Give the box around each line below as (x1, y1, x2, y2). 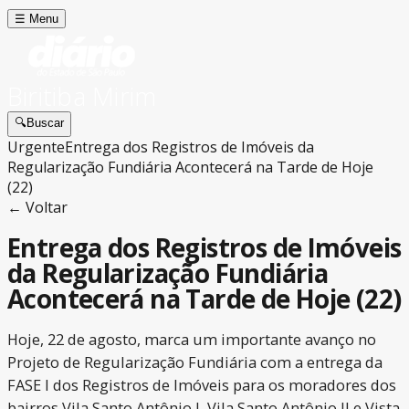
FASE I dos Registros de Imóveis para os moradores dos (7, 374, 396, 396)
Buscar (26, 116, 64, 130)
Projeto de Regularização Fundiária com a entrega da (7, 351, 383, 373)
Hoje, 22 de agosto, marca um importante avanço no (7, 329, 376, 351)
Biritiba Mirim (7, 79, 157, 113)
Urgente (7, 137, 65, 157)
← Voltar (7, 197, 68, 217)
